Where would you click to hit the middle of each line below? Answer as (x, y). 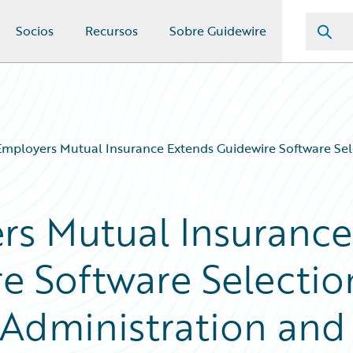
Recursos (111, 31)
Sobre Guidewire (218, 31)
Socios (35, 31)
